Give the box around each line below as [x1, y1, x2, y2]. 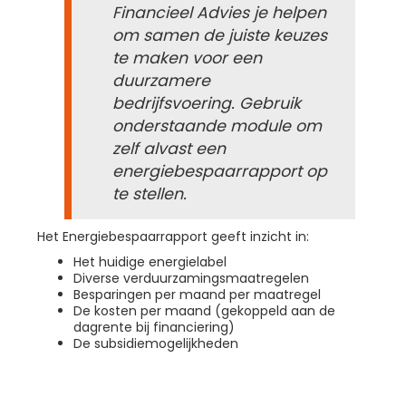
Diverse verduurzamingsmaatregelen [73, 269, 309, 288]
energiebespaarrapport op [112, 160, 327, 183]
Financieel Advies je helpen [112, 2, 326, 24]
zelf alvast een [112, 138, 226, 160]
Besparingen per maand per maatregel [73, 285, 321, 304]
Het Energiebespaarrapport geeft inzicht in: [37, 227, 309, 246]
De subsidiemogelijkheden [73, 334, 238, 353]
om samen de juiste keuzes [112, 24, 327, 47]
